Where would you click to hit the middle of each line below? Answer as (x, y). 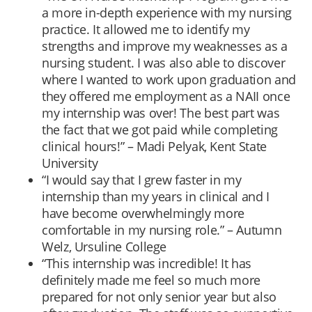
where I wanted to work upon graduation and (169, 80)
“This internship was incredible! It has (147, 264)
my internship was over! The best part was (161, 113)
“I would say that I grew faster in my (142, 180)
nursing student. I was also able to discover (164, 63)
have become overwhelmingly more (143, 213)
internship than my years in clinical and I (156, 197)
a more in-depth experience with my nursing (167, 13)
